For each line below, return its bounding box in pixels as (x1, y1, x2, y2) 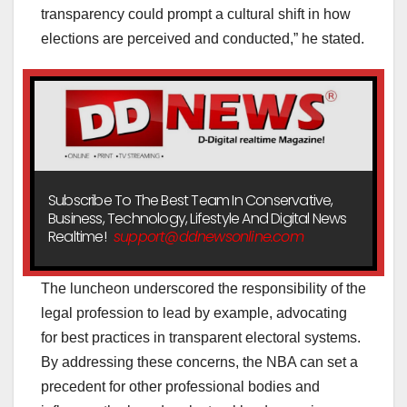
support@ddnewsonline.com (114, 225, 303, 247)
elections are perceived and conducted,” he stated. (41, 31, 364, 46)
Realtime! (48, 225, 109, 247)
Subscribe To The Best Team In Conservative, (48, 189, 333, 211)
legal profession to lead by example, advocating (41, 305, 347, 322)
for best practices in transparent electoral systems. (41, 330, 361, 346)
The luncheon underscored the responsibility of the (41, 281, 366, 297)
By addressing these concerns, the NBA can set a (41, 354, 358, 371)
